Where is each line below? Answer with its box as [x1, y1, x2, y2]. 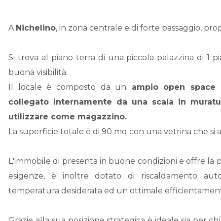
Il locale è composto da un [8, 82, 127, 92]
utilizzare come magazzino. [8, 112, 127, 121]
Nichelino [16, 23, 56, 33]
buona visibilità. [8, 68, 68, 77]
